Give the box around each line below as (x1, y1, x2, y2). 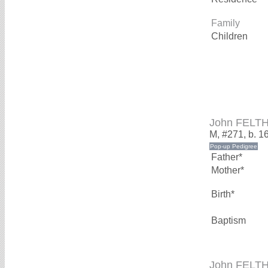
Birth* (211, 189, 234, 200)
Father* (211, 152, 242, 163)
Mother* (211, 165, 244, 176)
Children (211, 31, 250, 42)
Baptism (211, 215, 246, 226)
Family (211, 18, 240, 29)
